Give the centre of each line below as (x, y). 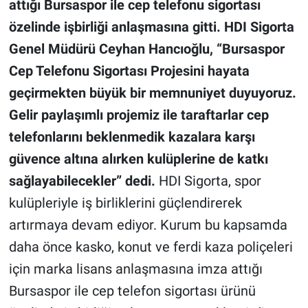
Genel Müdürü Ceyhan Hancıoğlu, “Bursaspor (146, 49)
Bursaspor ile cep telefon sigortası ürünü (132, 291)
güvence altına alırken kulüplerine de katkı (138, 159)
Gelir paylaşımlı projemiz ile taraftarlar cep (139, 115)
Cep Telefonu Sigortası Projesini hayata (129, 71)
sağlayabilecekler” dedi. (82, 181)
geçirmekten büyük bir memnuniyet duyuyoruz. (152, 93)
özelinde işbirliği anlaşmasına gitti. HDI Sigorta (151, 27)
